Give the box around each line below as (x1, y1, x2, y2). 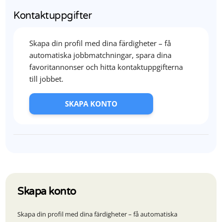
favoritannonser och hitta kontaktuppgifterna (29, 62, 183, 72)
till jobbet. (29, 74, 64, 84)
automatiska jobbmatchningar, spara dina (29, 50, 172, 60)
